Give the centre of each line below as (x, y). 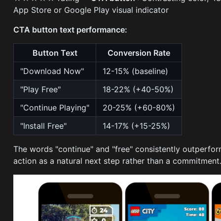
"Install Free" (44, 126)
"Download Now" (52, 71)
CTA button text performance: (71, 30)
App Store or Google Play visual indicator (91, 10)
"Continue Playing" (55, 108)
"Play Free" (41, 90)
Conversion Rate (139, 53)
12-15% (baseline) (136, 71)
